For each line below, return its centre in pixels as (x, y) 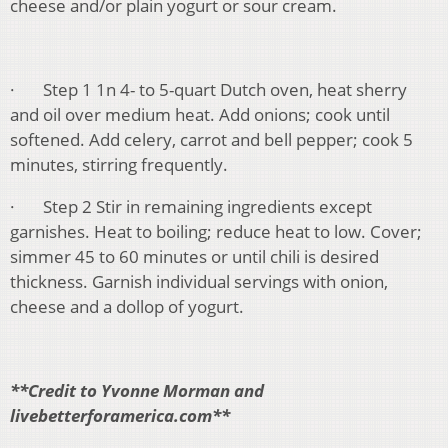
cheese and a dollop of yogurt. (127, 307)
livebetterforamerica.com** (120, 416)
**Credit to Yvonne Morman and (137, 391)
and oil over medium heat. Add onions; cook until (200, 115)
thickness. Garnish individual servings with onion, (199, 282)
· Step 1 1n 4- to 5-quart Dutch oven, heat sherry (208, 90)
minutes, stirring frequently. (119, 165)
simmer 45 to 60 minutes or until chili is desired (194, 257)
